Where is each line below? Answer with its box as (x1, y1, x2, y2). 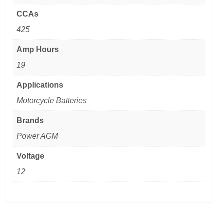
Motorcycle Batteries (17, 96, 87, 105)
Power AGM (17, 132, 58, 141)
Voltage (17, 152, 44, 161)
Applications (17, 81, 63, 90)
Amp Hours (17, 45, 59, 54)
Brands (17, 116, 44, 125)
